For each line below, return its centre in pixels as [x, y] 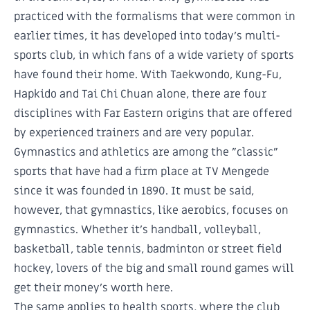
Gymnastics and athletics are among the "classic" [146, 153]
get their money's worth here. [93, 288]
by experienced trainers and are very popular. [134, 133]
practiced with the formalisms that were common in [155, 17]
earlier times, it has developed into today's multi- [147, 36]
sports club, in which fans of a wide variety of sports [154, 56]
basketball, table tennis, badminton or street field [148, 249]
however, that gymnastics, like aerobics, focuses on [151, 211]
